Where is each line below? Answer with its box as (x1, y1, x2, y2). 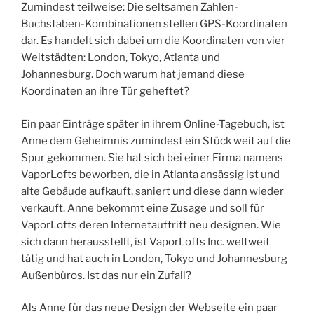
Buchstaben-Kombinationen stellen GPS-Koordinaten (21, 18, 287, 31)
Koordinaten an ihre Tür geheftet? (21, 85, 189, 98)
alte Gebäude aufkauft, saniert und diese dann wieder (21, 184, 284, 198)
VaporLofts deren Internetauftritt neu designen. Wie (21, 218, 281, 231)
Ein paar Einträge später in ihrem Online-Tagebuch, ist (21, 117, 285, 130)
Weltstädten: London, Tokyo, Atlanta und (21, 51, 220, 64)
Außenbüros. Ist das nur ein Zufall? (21, 268, 191, 282)
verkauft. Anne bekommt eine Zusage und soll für (21, 201, 264, 214)
